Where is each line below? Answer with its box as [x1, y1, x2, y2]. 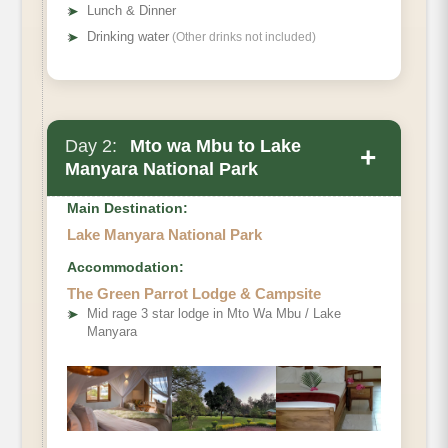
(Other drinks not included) [169, 30, 316, 45]
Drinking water [87, 29, 169, 45]
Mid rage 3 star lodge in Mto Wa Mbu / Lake [87, 306, 341, 322]
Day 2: [65, 136, 117, 157]
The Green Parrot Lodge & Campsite [67, 285, 321, 303]
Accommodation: [67, 259, 184, 276]
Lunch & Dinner [87, 3, 176, 19]
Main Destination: [67, 200, 188, 217]
